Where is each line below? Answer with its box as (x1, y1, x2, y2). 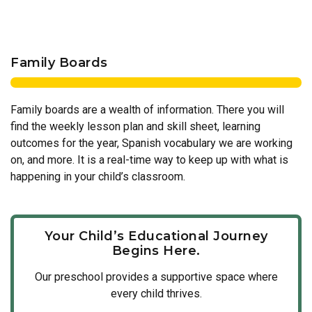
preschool (54, 270, 103, 284)
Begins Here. (111, 243, 201, 259)
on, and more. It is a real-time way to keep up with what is (10, 153, 288, 167)
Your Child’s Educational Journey (44, 228, 268, 244)
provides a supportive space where (102, 270, 278, 284)
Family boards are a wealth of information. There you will (10, 103, 284, 117)
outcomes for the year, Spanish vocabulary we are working (10, 136, 292, 150)
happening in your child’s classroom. (10, 170, 185, 184)
